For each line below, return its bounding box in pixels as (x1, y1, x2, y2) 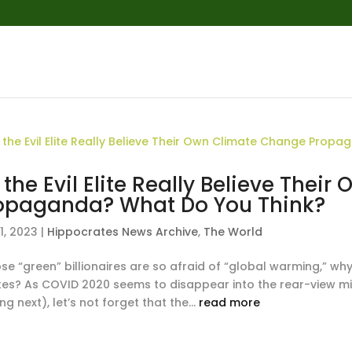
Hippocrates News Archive (47, 224, 199, 240)
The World (203, 224, 263, 240)
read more (199, 295, 261, 310)
